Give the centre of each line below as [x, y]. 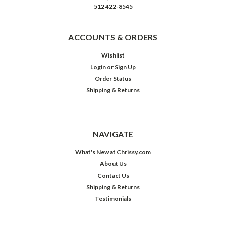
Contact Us [113, 176]
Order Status [113, 79]
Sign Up [125, 67]
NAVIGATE [113, 134]
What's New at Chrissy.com [113, 152]
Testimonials [113, 199]
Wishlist [113, 55]
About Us [113, 164]
